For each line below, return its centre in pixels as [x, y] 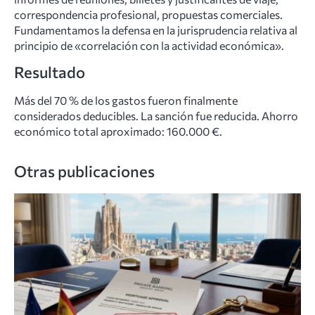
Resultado [50, 72]
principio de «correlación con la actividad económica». [149, 45]
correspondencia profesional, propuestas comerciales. [148, 14]
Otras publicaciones [84, 171]
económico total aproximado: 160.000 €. [118, 131]
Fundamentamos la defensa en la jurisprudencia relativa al [156, 30]
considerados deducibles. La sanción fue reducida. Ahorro [156, 116]
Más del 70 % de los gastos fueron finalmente [126, 101]
